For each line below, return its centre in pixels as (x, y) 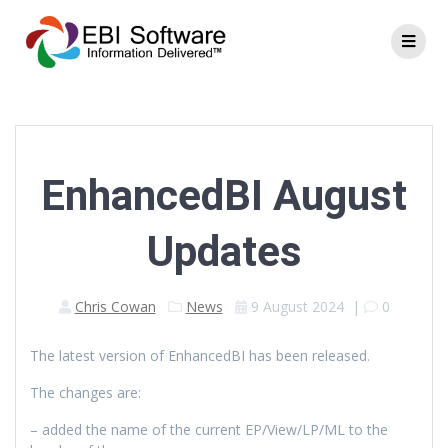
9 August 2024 (297, 306)
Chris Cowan (115, 306)
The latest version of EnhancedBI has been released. (200, 355)
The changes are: (85, 392)
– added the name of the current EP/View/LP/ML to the (209, 429)
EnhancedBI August (224, 195)
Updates (224, 251)
